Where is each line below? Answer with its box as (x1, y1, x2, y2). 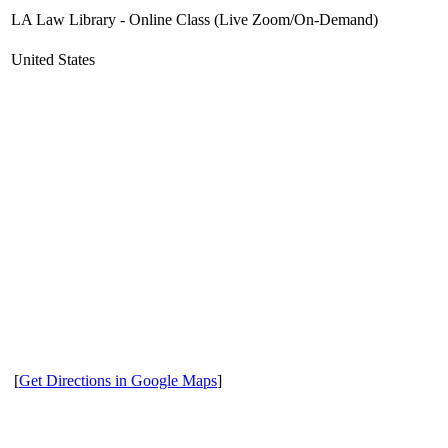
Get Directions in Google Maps (19, 372, 217, 389)
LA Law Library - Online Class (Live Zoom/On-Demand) (11, 11, 378, 28)
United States (11, 51, 95, 68)
